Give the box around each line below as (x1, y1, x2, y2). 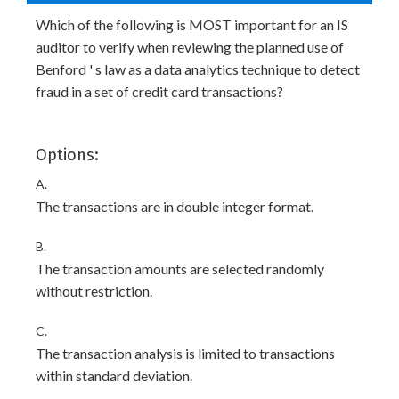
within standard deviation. (36, 367, 192, 384)
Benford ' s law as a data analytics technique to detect (36, 61, 360, 77)
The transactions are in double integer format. (36, 198, 313, 215)
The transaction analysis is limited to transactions (36, 345, 335, 362)
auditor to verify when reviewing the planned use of (36, 38, 344, 55)
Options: (36, 145, 99, 165)
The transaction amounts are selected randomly (36, 260, 324, 277)
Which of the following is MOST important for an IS (36, 16, 348, 33)
